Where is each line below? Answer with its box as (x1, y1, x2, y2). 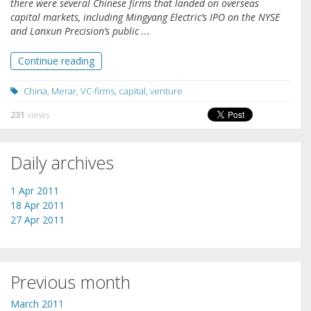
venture (150, 84, 183, 97)
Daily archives (10, 150, 114, 174)
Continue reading (18, 53, 94, 67)
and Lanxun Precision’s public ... (10, 24, 150, 37)
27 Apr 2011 (10, 212, 65, 226)
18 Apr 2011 (10, 198, 65, 212)
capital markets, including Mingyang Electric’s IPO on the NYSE (10, 10, 280, 24)
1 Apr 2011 (10, 183, 59, 197)
